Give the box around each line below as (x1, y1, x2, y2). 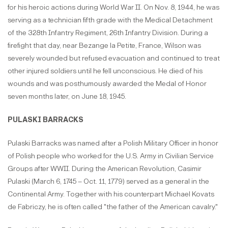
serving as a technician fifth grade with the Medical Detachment (8, 15, 213, 24)
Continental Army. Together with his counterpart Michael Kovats (8, 189, 214, 198)
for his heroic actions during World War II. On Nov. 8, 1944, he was (8, 3, 219, 12)
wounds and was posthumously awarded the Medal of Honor (8, 79, 207, 88)
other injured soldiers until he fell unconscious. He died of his (8, 66, 203, 75)
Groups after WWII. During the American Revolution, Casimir (8, 164, 202, 173)
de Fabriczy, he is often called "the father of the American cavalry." (8, 202, 218, 211)
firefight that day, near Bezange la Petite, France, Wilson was (8, 41, 201, 50)
